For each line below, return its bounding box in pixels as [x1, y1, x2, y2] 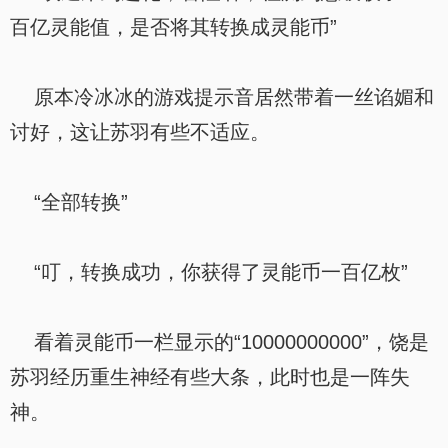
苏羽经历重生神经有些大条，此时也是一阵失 [10, 366, 410, 388]
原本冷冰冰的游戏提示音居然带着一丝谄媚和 [10, 86, 434, 108]
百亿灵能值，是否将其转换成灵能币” [10, 16, 337, 38]
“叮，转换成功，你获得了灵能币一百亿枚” [10, 261, 408, 283]
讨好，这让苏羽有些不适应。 [10, 121, 270, 143]
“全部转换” [10, 191, 128, 213]
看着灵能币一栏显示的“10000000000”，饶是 [10, 331, 429, 353]
